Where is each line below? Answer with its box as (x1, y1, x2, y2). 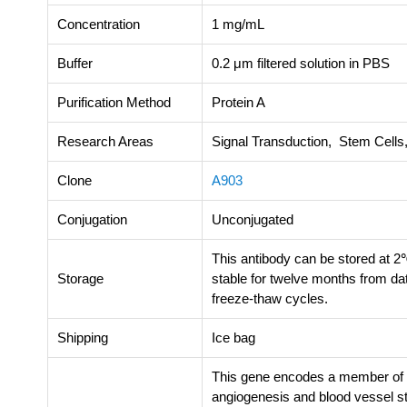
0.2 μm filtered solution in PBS (212, 55, 390, 71)
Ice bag (212, 329, 255, 345)
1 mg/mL (212, 15, 264, 32)
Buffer (57, 55, 93, 71)
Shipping (57, 329, 108, 345)
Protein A (212, 94, 265, 110)
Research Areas (57, 133, 154, 149)
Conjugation (57, 211, 127, 227)
